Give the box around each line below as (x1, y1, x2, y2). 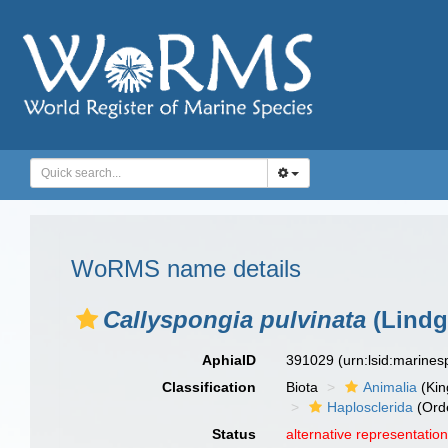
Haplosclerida (327, 399, 414, 415)
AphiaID (202, 352, 257, 368)
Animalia (363, 379, 418, 395)
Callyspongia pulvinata (103, 306, 366, 333)
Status (212, 426, 257, 442)
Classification (162, 379, 257, 395)
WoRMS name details (71, 255, 301, 282)
